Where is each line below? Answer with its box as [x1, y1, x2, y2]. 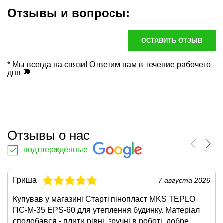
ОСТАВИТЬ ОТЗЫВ [141, 37, 202, 44]
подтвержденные [23, 145, 88, 154]
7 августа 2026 [158, 176, 210, 184]
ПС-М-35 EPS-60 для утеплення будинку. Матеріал [13, 205, 200, 214]
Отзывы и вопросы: [7, 6, 130, 20]
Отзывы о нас [7, 128, 90, 143]
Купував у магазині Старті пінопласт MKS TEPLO [13, 194, 195, 203]
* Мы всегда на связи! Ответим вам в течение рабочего [7, 60, 211, 69]
